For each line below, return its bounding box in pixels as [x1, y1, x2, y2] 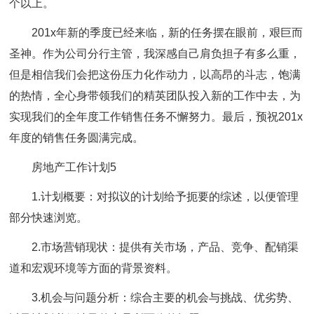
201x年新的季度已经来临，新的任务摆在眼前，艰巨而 [32, 27, 303, 39]
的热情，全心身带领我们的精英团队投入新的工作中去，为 [9, 90, 301, 102]
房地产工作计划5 [32, 161, 117, 173]
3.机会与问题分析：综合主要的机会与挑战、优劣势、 [32, 292, 299, 303]
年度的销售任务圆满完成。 [9, 132, 144, 144]
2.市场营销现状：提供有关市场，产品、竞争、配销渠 [32, 241, 299, 253]
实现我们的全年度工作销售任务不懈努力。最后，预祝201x [9, 111, 303, 123]
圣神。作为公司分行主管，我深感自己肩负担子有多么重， [9, 48, 301, 60]
